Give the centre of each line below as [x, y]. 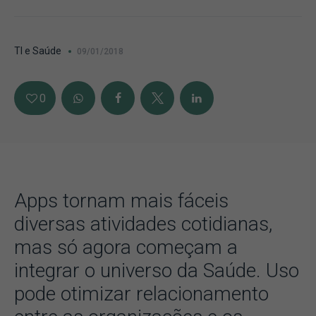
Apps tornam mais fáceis [121, 201]
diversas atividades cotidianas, [143, 224]
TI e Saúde [38, 51]
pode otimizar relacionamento [141, 294]
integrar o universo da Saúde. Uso [157, 271]
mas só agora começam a [126, 247]
